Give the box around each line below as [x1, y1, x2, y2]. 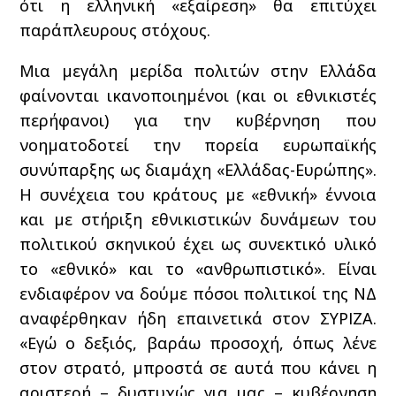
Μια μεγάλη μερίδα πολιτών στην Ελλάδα [19, 59, 377, 81]
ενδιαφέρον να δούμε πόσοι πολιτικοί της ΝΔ [19, 282, 377, 304]
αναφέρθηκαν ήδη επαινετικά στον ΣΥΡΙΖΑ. [19, 307, 377, 329]
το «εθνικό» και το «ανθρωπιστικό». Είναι [19, 257, 377, 279]
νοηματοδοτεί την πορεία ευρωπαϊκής [19, 133, 377, 156]
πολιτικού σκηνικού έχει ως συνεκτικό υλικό [19, 232, 377, 255]
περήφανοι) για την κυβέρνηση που [19, 109, 377, 131]
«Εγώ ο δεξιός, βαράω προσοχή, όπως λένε [19, 331, 377, 354]
